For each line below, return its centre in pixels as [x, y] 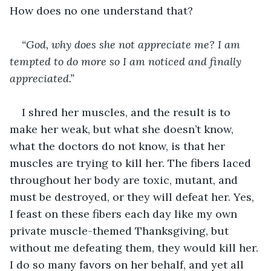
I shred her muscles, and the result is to [128, 112]
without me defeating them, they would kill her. [135, 247]
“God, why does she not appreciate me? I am [132, 44]
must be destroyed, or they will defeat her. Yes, [133, 197]
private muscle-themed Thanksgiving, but [121, 230]
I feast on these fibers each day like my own [125, 214]
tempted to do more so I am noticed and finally [127, 61]
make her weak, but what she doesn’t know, [123, 129]
